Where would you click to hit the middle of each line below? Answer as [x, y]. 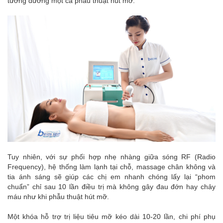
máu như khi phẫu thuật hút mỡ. [58, 197]
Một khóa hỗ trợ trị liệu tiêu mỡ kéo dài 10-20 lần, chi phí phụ [111, 217]
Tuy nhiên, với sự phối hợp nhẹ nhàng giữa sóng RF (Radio [111, 157]
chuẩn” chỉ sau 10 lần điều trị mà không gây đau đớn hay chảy [111, 187]
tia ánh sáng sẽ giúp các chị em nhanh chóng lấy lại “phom [111, 177]
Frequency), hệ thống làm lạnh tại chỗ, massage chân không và [111, 167]
